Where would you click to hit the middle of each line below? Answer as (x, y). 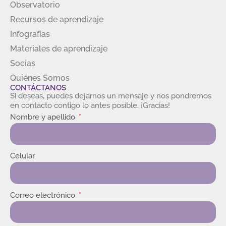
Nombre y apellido (44, 117)
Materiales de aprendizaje (59, 48)
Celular (22, 156)
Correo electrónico (44, 195)
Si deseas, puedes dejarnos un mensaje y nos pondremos (111, 96)
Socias (23, 63)
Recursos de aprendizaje (57, 19)
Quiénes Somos (40, 78)
